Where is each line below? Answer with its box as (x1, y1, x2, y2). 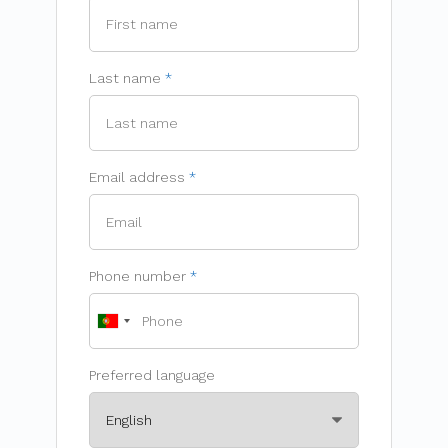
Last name (89, 70, 161, 87)
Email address (89, 169, 185, 186)
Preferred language (89, 367, 215, 384)
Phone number (89, 268, 186, 285)
